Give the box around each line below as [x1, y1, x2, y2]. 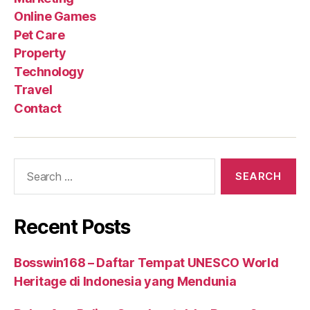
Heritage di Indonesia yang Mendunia [14, 273, 237, 289]
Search [8, 157, 46, 172]
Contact [14, 100, 62, 116]
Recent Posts [14, 215, 131, 239]
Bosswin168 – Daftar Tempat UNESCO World [14, 255, 279, 270]
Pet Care [14, 27, 65, 42]
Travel [14, 82, 53, 97]
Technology [14, 64, 84, 79]
